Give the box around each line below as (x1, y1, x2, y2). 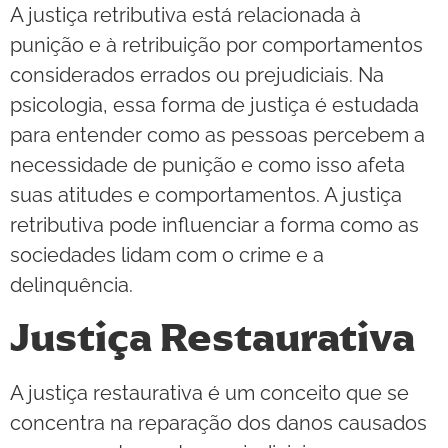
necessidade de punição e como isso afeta (10, 152, 405, 177)
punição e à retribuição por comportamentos (10, 32, 423, 57)
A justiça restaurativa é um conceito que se (10, 381, 409, 406)
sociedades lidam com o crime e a (10, 242, 324, 267)
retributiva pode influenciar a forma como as (10, 212, 419, 237)
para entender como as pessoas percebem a (10, 122, 425, 147)
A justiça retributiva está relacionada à (10, 2, 361, 27)
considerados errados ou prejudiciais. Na (10, 62, 384, 87)
